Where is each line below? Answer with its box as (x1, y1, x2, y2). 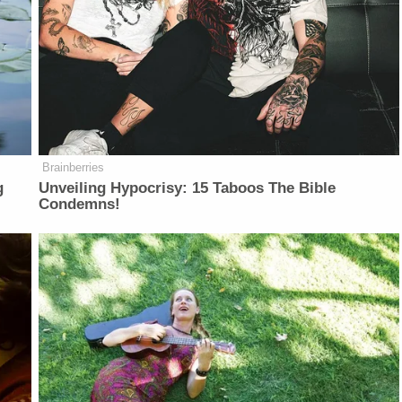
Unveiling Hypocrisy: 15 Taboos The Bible (39, 179, 336, 197)
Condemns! (39, 195, 121, 213)
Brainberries (42, 160, 105, 174)
